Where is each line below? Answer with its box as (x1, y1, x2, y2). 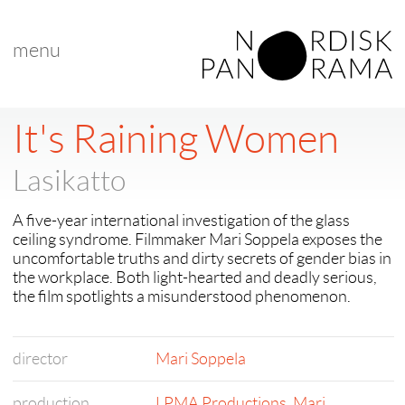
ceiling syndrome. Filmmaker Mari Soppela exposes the (13, 231, 382, 249)
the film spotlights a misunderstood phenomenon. (13, 287, 351, 306)
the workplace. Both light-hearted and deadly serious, (13, 268, 377, 287)
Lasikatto (13, 165, 126, 197)
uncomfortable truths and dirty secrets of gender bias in (13, 250, 391, 268)
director (13, 350, 68, 368)
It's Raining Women (13, 118, 339, 161)
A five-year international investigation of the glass (13, 212, 350, 230)
